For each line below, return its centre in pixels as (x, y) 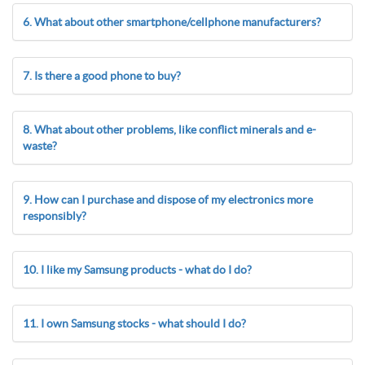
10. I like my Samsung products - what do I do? (137, 270)
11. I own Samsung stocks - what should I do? (134, 323)
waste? (40, 146)
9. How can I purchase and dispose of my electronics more (168, 200)
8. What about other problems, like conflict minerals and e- (169, 130)
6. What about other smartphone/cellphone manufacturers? (172, 22)
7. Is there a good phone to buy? (102, 76)
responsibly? (55, 216)
